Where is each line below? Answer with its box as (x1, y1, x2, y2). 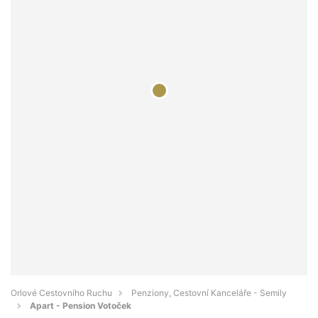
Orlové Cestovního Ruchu (11, 287, 112, 299)
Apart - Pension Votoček (30, 300, 131, 312)
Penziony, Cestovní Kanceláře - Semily (131, 287, 287, 299)
